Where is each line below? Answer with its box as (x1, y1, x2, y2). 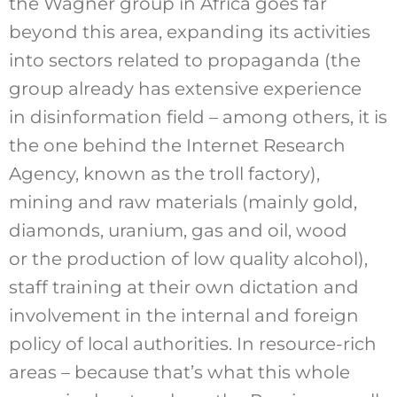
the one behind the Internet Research (8, 134, 346, 156)
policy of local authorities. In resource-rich (8, 332, 377, 354)
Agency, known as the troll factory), (8, 162, 320, 184)
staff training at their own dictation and (8, 276, 359, 298)
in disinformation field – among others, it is (8, 105, 387, 128)
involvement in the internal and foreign (8, 304, 359, 326)
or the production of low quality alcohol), (8, 247, 368, 269)
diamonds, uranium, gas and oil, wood (8, 219, 347, 241)
